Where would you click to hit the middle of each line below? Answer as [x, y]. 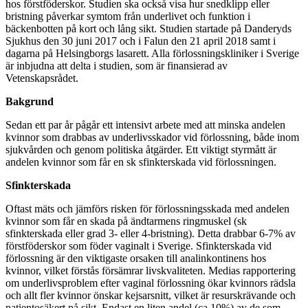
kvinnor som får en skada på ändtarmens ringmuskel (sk [126, 221]
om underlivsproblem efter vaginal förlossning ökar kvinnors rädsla [151, 283]
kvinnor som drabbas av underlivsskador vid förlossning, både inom [152, 137]
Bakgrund [30, 101]
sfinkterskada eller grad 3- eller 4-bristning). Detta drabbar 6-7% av [151, 233]
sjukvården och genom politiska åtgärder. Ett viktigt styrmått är [141, 149]
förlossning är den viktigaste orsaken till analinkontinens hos [136, 258]
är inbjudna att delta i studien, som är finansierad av [117, 65]
